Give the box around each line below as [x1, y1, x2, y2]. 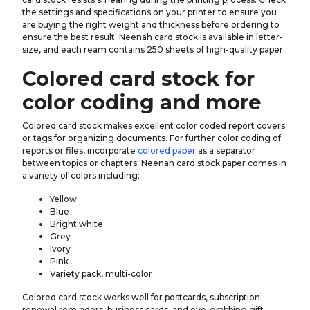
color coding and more [22, 90, 262, 114]
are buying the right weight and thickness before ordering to [22, 19, 280, 30]
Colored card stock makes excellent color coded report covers [22, 120, 285, 131]
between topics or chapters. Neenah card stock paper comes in [22, 158, 286, 168]
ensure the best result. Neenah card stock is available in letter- [22, 32, 283, 42]
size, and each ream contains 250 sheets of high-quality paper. [22, 44, 285, 55]
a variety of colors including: [22, 170, 140, 181]
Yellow [50, 194, 77, 204]
